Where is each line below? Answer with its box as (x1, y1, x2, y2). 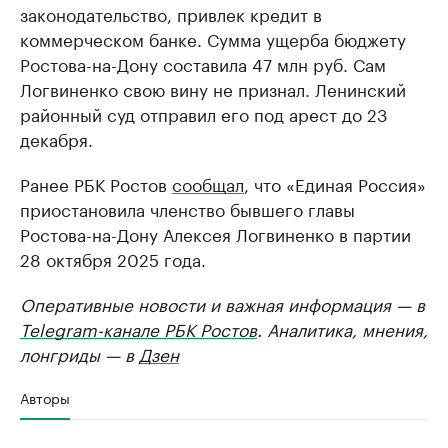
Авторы (20, 386, 70, 408)
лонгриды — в (20, 340, 139, 366)
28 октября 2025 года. (20, 245, 206, 271)
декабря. (20, 125, 93, 151)
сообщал (172, 170, 244, 196)
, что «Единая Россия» (244, 170, 426, 196)
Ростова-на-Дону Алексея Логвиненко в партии (20, 220, 411, 246)
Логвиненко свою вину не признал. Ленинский (20, 75, 406, 101)
